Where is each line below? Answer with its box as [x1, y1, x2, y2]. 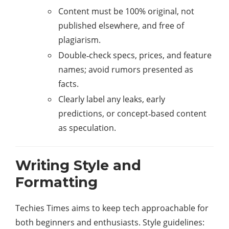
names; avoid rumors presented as [58, 64, 193, 75]
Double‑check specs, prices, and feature [58, 50, 212, 61]
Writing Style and [15, 157, 141, 174]
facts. [58, 78, 79, 89]
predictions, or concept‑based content [58, 108, 207, 119]
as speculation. [58, 122, 116, 133]
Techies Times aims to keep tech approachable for [15, 202, 209, 214]
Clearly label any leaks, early [58, 94, 165, 105]
